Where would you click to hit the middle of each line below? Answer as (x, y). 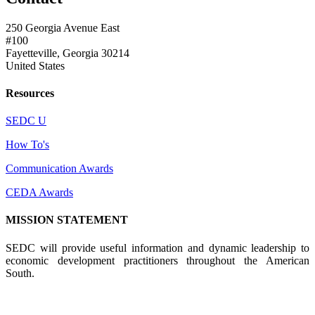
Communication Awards (59, 169)
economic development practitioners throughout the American (157, 260)
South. (20, 273)
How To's (27, 145)
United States (35, 65)
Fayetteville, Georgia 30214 (67, 53)
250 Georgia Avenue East (63, 27)
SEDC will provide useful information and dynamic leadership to (157, 247)
